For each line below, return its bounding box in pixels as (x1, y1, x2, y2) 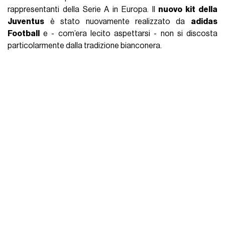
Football (8, 29, 40, 38)
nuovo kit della (158, 5, 217, 14)
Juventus (8, 17, 45, 26)
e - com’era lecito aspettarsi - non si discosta (40, 29, 217, 38)
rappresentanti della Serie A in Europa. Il (8, 5, 159, 14)
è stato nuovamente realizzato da (44, 17, 191, 26)
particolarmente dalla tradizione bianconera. (8, 41, 162, 50)
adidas (190, 17, 217, 26)
